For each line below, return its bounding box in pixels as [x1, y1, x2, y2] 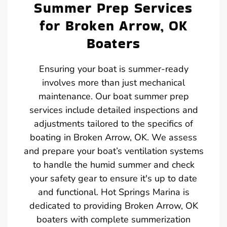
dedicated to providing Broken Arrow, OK [29, 199, 198, 212]
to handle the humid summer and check [32, 158, 195, 171]
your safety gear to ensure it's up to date [30, 172, 197, 184]
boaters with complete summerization [36, 213, 191, 225]
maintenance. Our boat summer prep [38, 90, 189, 102]
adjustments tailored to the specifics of [34, 117, 193, 130]
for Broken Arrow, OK [40, 16, 187, 35]
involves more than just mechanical [42, 76, 185, 89]
